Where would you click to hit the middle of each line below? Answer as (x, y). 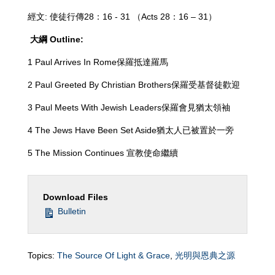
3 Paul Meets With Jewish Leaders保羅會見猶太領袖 (129, 107)
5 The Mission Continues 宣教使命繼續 (103, 153)
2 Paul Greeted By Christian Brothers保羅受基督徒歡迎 (134, 85)
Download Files (75, 197)
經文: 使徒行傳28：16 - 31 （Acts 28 (99, 17)
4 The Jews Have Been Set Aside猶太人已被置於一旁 (130, 130)
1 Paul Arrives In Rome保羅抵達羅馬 (98, 62)
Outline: (66, 39)
